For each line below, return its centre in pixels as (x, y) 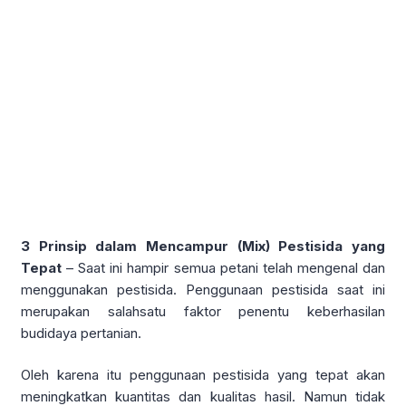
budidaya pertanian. (81, 333)
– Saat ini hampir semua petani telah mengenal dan (223, 267)
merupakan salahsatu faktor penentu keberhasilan (203, 311)
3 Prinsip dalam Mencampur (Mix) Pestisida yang (203, 246)
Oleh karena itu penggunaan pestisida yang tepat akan (203, 375)
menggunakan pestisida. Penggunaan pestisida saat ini (203, 289)
